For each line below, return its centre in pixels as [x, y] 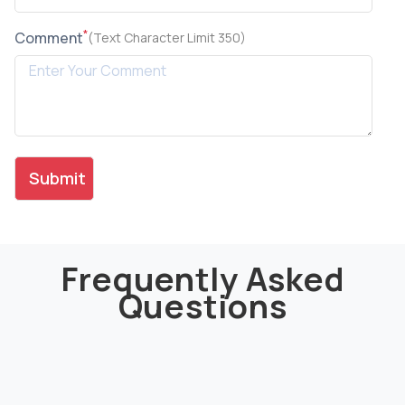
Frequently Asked [202, 278]
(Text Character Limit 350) [167, 38]
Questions [202, 306]
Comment [49, 38]
